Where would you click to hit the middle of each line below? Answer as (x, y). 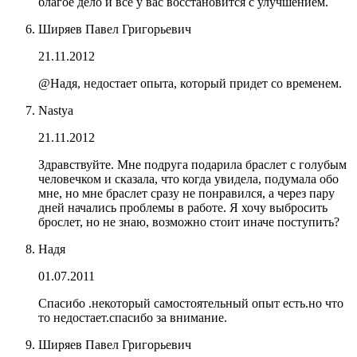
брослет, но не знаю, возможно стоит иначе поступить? (189, 222)
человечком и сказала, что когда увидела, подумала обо (188, 178)
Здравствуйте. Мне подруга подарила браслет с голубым (192, 164)
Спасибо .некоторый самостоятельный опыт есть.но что (191, 303)
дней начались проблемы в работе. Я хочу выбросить (183, 207)
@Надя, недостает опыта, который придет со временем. (190, 83)
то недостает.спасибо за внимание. (133, 317)
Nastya (56, 110)
